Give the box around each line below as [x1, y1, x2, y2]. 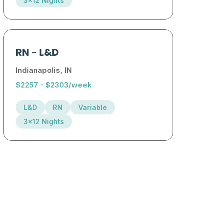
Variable [78, 103, 108, 112]
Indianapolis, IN [16, 66, 72, 75]
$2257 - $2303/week [16, 80, 92, 90]
